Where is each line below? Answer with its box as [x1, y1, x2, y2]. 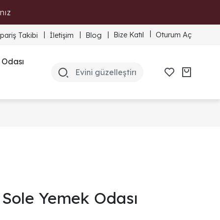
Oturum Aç [156, 29, 192, 39]
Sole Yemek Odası [2, 188, 138, 208]
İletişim [50, 30, 74, 40]
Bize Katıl [113, 29, 144, 39]
